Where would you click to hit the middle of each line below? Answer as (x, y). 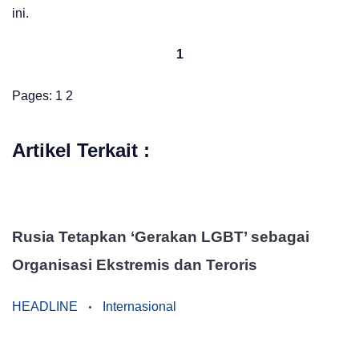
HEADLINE (46, 307)
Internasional (139, 307)
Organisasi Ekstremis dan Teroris (135, 265)
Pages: (34, 95)
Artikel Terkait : (81, 150)
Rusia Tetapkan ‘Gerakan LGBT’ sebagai (161, 237)
